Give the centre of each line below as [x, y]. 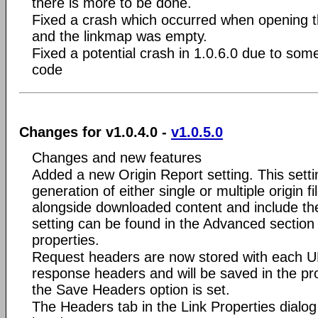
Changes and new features [117, 157]
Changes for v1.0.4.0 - [95, 132]
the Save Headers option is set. [131, 289]
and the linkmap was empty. [120, 36]
